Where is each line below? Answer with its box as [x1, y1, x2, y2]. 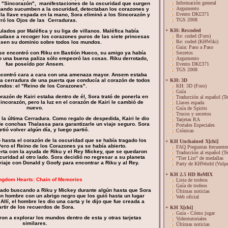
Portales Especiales [176, 122, 215, 128]
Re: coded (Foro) [176, 33, 211, 39]
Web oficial [176, 194, 199, 199]
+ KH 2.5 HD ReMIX [165, 172, 213, 177]
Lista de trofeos [176, 177, 208, 183]
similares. [22, 220, 47, 226]
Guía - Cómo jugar [176, 210, 215, 216]
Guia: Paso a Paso [176, 44, 213, 50]
